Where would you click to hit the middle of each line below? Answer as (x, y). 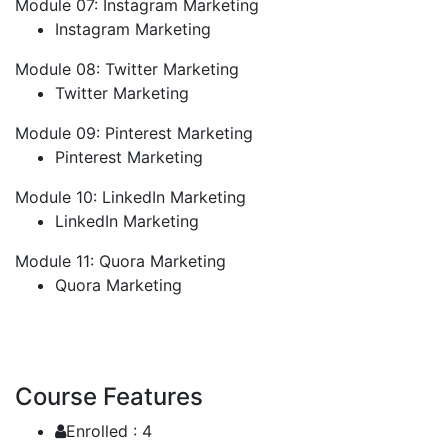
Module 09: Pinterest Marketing (134, 132)
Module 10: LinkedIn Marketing (130, 196)
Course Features (109, 396)
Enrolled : (101, 430)
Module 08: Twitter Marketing (127, 68)
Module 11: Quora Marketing (120, 260)
